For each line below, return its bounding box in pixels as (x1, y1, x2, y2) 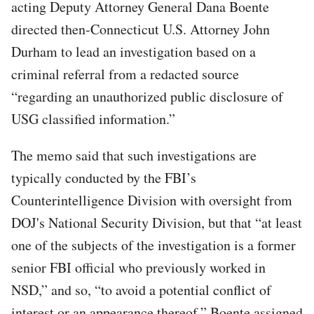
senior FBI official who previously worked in (11, 257, 266, 277)
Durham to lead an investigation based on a (11, 41, 256, 61)
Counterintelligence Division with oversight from (11, 190, 292, 210)
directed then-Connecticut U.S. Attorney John (11, 19, 270, 39)
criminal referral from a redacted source (11, 64, 239, 83)
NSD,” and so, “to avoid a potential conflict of (11, 280, 271, 299)
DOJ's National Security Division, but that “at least (11, 212, 302, 232)
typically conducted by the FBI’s (11, 168, 196, 187)
